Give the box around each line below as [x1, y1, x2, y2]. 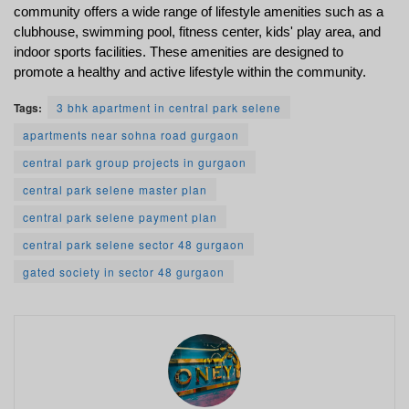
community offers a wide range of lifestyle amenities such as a [14, 4, 383, 19]
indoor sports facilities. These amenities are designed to [14, 44, 343, 59]
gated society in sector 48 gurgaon [23, 263, 225, 279]
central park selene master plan [23, 181, 207, 197]
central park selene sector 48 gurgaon [23, 236, 245, 252]
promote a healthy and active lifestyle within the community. [14, 64, 366, 79]
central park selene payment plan [23, 208, 217, 225]
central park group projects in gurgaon [23, 153, 246, 170]
